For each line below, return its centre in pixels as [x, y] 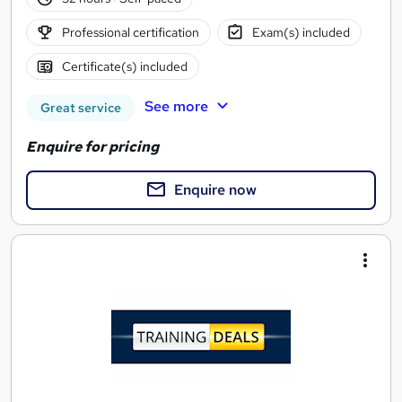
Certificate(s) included [124, 66]
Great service [81, 108]
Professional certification [130, 32]
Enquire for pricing [92, 147]
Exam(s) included [301, 32]
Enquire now [215, 190]
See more [176, 106]
